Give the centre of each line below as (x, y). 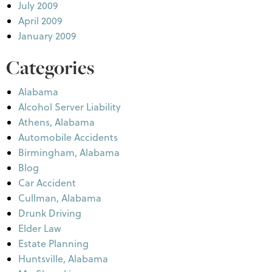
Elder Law (40, 228)
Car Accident (47, 183)
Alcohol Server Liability (70, 107)
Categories (50, 67)
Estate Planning (53, 243)
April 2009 (40, 21)
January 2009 (47, 36)
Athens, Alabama (56, 122)
